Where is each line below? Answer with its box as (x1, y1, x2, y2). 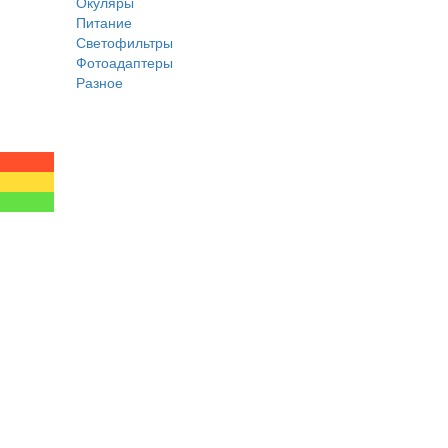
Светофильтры (76, 32, 173, 52)
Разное (76, 72, 123, 92)
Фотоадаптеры (76, 52, 173, 72)
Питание (76, 12, 132, 32)
